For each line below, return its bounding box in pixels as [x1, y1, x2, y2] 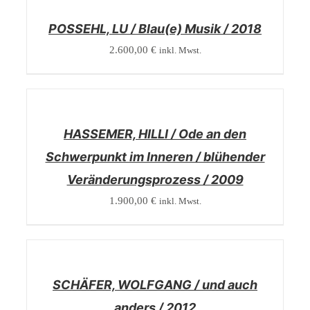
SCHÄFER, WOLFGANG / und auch [53, 277, 257, 292]
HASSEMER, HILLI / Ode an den [64, 127, 246, 141]
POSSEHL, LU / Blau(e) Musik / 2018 [48, 21, 262, 36]
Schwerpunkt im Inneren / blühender [45, 149, 265, 164]
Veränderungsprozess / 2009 [66, 172, 244, 187]
